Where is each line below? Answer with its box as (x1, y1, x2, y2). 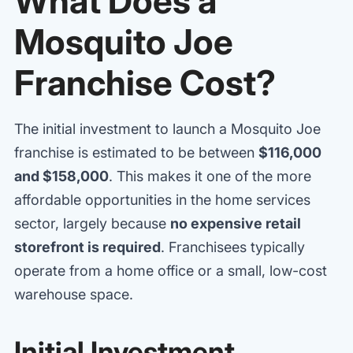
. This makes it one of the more (109, 167, 311, 184)
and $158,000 (14, 167, 109, 184)
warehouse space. (14, 285, 133, 303)
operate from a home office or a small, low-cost (14, 262, 327, 279)
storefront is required (14, 238, 161, 255)
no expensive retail (170, 214, 301, 232)
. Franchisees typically (161, 238, 305, 255)
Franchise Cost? (14, 61, 276, 104)
